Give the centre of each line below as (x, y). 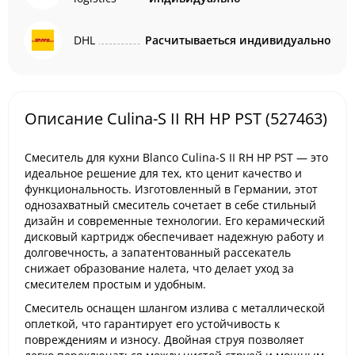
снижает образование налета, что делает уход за (159, 268)
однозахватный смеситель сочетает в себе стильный (170, 205)
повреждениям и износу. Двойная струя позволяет (164, 340)
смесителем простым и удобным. (115, 284)
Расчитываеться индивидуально (238, 40)
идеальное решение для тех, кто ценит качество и (163, 173)
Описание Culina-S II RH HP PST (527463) (176, 118)
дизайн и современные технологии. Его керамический (175, 221)
